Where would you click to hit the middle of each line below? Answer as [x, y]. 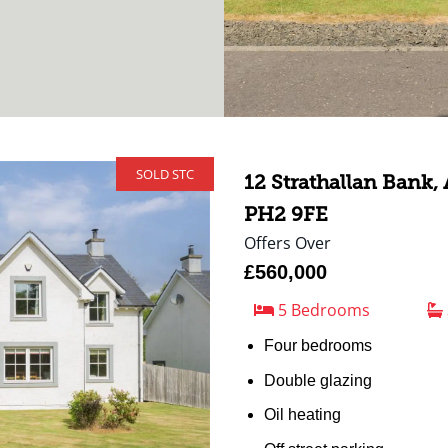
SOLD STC [165, 174]
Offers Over [287, 243]
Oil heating [302, 415]
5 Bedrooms [322, 310]
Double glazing [318, 380]
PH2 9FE [286, 214]
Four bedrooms [318, 345]
